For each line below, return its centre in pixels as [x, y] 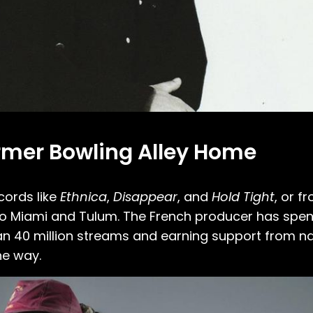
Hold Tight [243, 197]
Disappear [145, 197]
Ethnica [83, 197]
